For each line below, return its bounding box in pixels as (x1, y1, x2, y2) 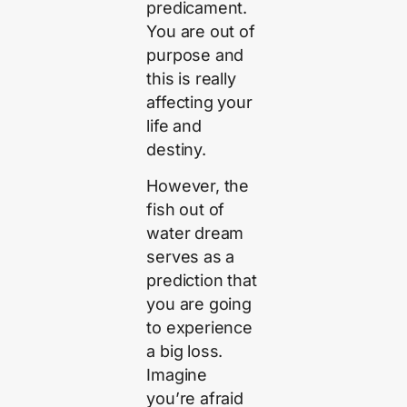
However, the (146, 175, 250, 195)
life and (146, 115, 202, 135)
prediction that (146, 270, 257, 290)
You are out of (146, 21, 255, 41)
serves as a (146, 246, 235, 266)
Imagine (146, 364, 208, 384)
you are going (146, 293, 252, 313)
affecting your (146, 92, 253, 112)
